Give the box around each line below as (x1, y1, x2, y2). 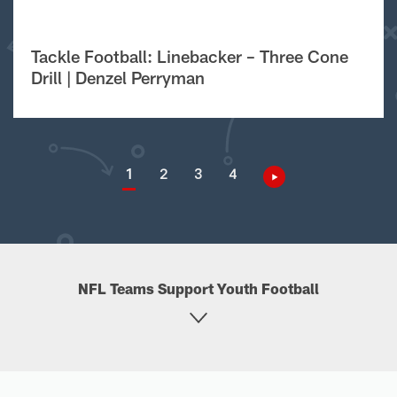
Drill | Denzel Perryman (31, 67, 205, 88)
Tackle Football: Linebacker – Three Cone (31, 46, 348, 66)
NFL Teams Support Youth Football (78, 280, 319, 297)
